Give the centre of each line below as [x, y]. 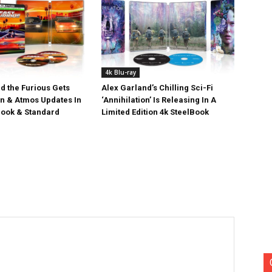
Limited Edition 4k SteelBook [155, 112]
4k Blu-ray [121, 72]
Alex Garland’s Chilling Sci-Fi [158, 88]
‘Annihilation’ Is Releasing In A [159, 100]
